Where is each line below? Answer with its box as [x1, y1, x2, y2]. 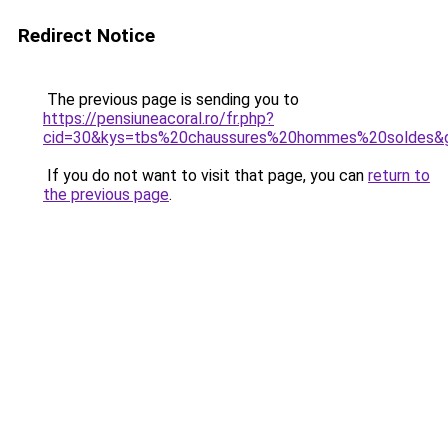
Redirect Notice [18, 24, 155, 47]
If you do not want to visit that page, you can [43, 166, 368, 185]
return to [368, 166, 430, 185]
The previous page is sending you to [43, 90, 299, 109]
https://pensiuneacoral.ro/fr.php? [43, 109, 274, 128]
